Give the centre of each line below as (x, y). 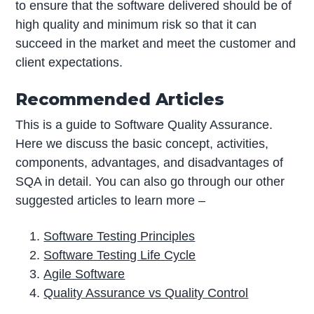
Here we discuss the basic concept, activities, (142, 143)
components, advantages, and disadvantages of (150, 162)
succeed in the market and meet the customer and (156, 43)
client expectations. (69, 62)
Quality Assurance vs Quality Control (146, 293)
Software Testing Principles (120, 237)
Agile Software (84, 274)
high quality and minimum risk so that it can (136, 24)
